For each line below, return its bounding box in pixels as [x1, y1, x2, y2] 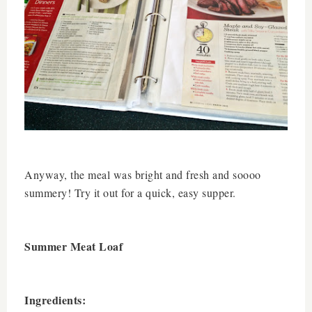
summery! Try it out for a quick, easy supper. [24, 185, 240, 200]
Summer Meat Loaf [24, 238, 123, 254]
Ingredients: [24, 292, 90, 308]
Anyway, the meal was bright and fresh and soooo [24, 167, 261, 182]
